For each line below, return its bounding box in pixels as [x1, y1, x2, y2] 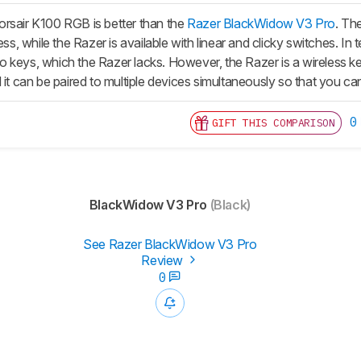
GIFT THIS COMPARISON [212, 116, 335, 131]
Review [141, 252, 186, 269]
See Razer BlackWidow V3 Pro [83, 236, 257, 253]
